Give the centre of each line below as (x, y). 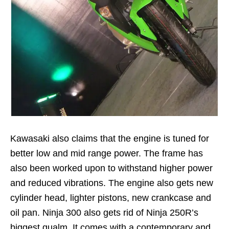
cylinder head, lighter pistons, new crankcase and (111, 198)
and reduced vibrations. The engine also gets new (112, 183)
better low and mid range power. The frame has (107, 153)
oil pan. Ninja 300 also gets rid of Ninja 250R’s (104, 213)
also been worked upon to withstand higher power (111, 168)
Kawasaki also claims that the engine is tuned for (110, 139)
